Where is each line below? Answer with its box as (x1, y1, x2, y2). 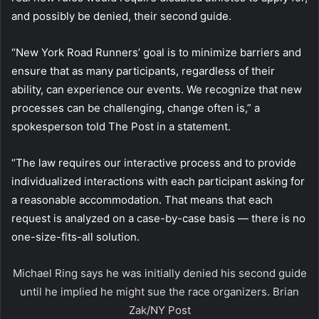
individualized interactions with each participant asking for (11, 174, 305, 189)
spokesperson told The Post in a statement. (11, 120, 231, 134)
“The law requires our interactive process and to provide (11, 156, 296, 170)
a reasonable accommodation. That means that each (11, 193, 273, 207)
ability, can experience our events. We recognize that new (11, 83, 302, 97)
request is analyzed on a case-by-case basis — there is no (11, 211, 305, 226)
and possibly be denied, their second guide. (11, 9, 231, 23)
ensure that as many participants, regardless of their (11, 64, 275, 78)
